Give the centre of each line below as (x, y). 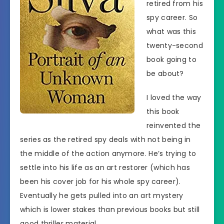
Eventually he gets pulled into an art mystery (102, 196)
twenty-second (175, 45)
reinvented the (174, 126)
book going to (171, 59)
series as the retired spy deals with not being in (105, 140)
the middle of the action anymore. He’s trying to (108, 154)
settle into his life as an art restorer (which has (105, 168)
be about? (165, 73)
